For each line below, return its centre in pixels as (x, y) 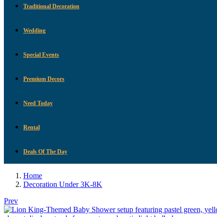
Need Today (38, 103)
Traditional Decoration (51, 6)
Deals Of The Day (45, 151)
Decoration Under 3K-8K (63, 184)
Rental (31, 127)
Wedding (34, 30)
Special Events (41, 54)
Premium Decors (44, 79)
